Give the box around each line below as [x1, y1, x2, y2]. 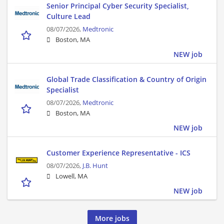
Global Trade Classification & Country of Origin [46, 74, 206, 84]
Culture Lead [46, 11, 90, 21]
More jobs [94, 213, 129, 223]
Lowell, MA [55, 172, 87, 181]
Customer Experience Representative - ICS [46, 148, 190, 158]
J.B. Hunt [82, 161, 108, 170]
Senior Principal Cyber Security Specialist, [46, 1, 189, 11]
